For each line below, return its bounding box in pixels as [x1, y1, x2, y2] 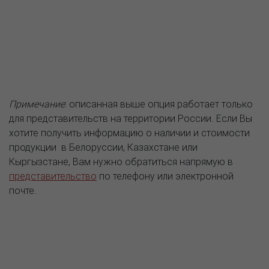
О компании [110, 227, 159, 238]
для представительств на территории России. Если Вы [9, 112, 252, 124]
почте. [9, 184, 37, 196]
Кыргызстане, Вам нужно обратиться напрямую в [9, 156, 233, 168]
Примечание [9, 98, 65, 110]
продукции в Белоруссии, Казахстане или [9, 141, 198, 153]
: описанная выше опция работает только [65, 98, 253, 110]
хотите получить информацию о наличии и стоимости [9, 127, 250, 139]
